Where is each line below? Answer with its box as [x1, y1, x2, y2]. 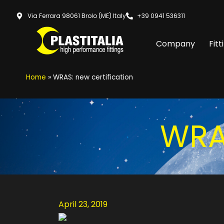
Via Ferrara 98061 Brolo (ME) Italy [27, 11, 126, 20]
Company [156, 38, 195, 49]
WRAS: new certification [53, 72, 133, 82]
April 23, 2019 [58, 198, 107, 210]
